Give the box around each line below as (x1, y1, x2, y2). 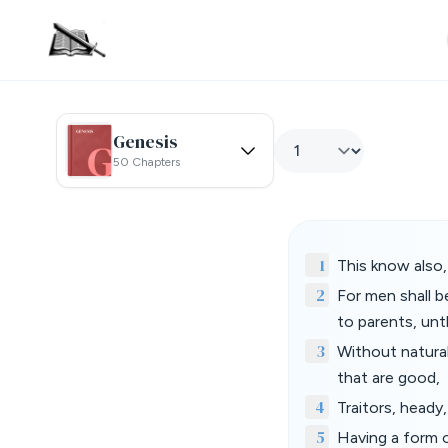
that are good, (337, 368, 440, 387)
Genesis (113, 128, 178, 154)
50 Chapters (113, 154, 180, 169)
